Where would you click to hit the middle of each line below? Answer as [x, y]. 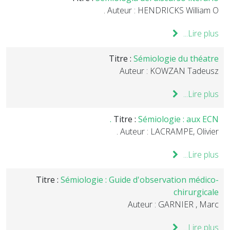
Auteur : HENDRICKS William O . [163, 10]
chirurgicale [196, 192]
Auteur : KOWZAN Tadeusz [169, 71]
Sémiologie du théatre [176, 59]
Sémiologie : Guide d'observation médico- [140, 180]
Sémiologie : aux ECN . [178, 119]
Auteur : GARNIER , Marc [173, 204]
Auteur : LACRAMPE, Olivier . [169, 131]
